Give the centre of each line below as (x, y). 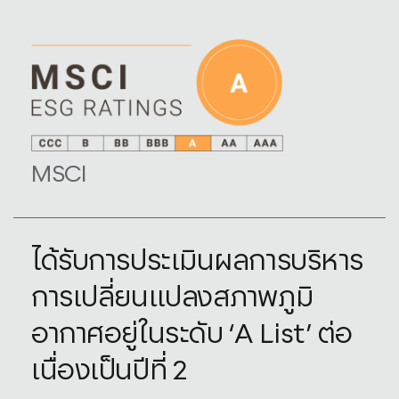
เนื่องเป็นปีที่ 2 (110, 371)
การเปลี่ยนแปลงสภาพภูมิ (172, 298)
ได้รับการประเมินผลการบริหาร (197, 261)
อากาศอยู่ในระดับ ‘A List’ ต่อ (192, 334)
